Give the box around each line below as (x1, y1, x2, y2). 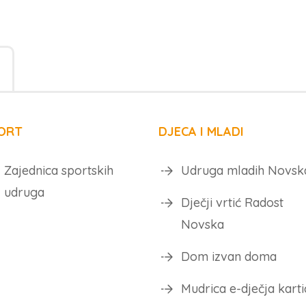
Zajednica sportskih (3, 163, 113, 179)
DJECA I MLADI (158, 124, 244, 140)
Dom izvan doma (180, 249, 277, 265)
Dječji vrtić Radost (180, 195, 283, 211)
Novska (180, 217, 224, 233)
